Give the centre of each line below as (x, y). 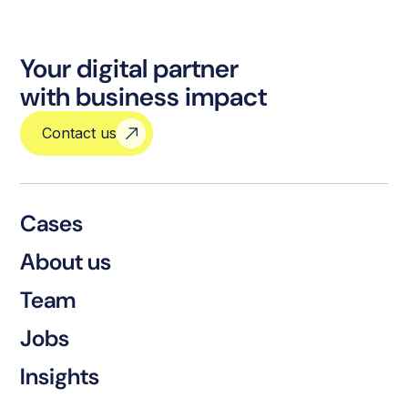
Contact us (80, 133)
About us (66, 262)
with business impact (144, 97)
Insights (60, 377)
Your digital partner (130, 68)
